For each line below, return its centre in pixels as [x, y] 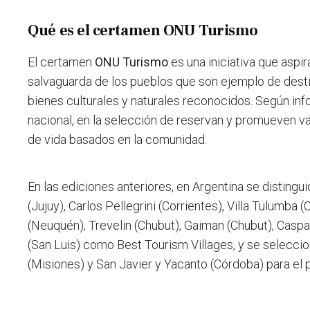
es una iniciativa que [225, 62]
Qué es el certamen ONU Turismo [143, 31]
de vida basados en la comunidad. [118, 140]
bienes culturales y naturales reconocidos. [142, 101]
